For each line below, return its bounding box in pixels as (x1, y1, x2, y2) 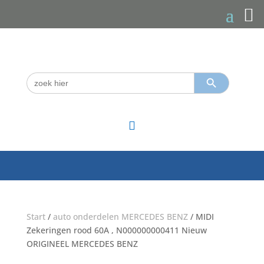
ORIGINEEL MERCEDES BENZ (26, 238, 138, 249)
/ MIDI (187, 211, 214, 222)
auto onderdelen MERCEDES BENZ (52, 211, 188, 222)
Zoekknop (193, 67, 229, 77)
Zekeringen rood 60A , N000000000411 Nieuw (26, 225, 207, 236)
